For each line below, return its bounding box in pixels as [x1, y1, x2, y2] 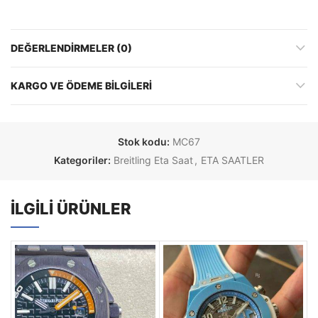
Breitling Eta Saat [113, 153, 193, 166]
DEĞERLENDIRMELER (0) [11, 41, 132, 54]
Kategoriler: [53, 153, 113, 166]
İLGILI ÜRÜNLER [11, 199, 131, 218]
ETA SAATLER [200, 153, 264, 166]
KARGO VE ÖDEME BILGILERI [11, 79, 152, 92]
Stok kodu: [117, 135, 172, 148]
